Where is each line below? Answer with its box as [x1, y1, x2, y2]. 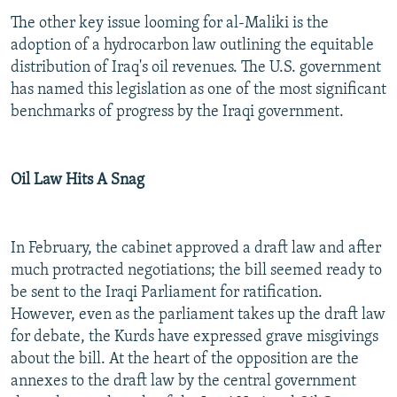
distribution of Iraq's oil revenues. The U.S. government [11, 59, 381, 77]
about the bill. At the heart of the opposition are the [11, 351, 359, 369]
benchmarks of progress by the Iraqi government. [11, 104, 344, 121]
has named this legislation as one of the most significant [11, 82, 386, 99]
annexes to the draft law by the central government [11, 373, 356, 391]
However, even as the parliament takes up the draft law [11, 307, 385, 324]
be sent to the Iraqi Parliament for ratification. [11, 284, 323, 302]
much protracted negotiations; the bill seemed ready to [11, 262, 382, 280]
